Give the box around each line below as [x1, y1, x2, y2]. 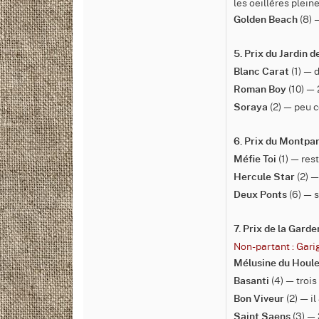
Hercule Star [234, 172, 295, 182]
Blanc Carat [234, 67, 289, 77]
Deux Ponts [234, 190, 287, 200]
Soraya [234, 103, 268, 113]
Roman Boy [234, 85, 286, 95]
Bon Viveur [234, 294, 284, 304]
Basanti [234, 276, 269, 286]
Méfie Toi [234, 155, 276, 164]
